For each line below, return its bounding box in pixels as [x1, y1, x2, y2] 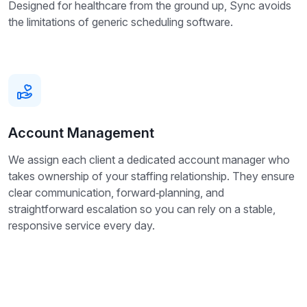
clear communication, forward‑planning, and [8, 186, 224, 200]
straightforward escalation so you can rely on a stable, [8, 202, 275, 217]
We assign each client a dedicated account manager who [8, 153, 290, 167]
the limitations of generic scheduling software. [8, 15, 233, 29]
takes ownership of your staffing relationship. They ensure [8, 169, 295, 184]
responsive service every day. [8, 219, 155, 233]
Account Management [8, 125, 154, 142]
